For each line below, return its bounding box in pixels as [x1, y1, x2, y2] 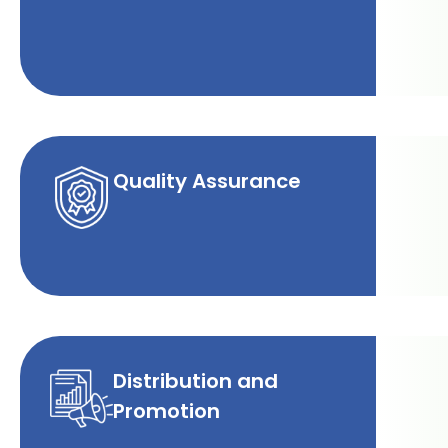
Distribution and [113, 366, 278, 395]
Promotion [113, 396, 220, 425]
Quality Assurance [113, 166, 301, 195]
